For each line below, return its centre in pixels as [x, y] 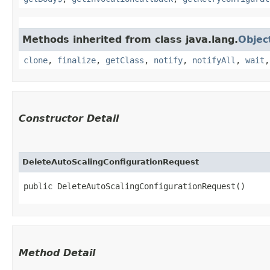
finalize [77, 60]
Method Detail [57, 253]
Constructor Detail [69, 118]
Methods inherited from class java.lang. [130, 39]
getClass [125, 60]
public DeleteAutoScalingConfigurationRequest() [134, 186]
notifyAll [214, 60]
